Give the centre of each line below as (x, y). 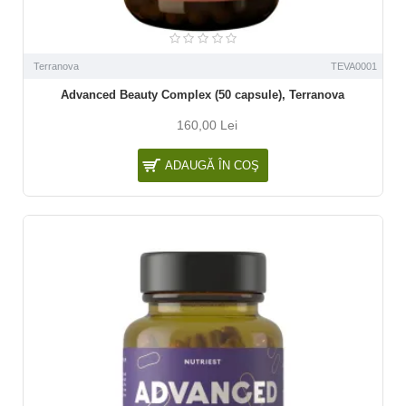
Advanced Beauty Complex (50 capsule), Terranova (203, 94)
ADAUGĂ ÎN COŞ (212, 165)
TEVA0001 (353, 66)
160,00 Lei (208, 125)
